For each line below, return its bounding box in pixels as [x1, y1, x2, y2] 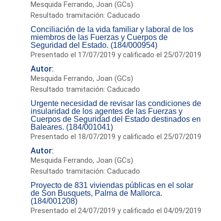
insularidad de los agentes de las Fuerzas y [31, 107, 183, 115]
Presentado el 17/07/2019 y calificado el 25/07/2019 [31, 50, 202, 59]
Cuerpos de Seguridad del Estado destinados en [31, 114, 201, 123]
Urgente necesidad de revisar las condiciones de [31, 99, 202, 108]
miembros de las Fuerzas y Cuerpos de [31, 33, 168, 41]
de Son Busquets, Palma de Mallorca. [31, 188, 163, 197]
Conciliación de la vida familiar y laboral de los [31, 25, 194, 34]
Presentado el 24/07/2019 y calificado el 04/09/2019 [31, 206, 202, 215]
